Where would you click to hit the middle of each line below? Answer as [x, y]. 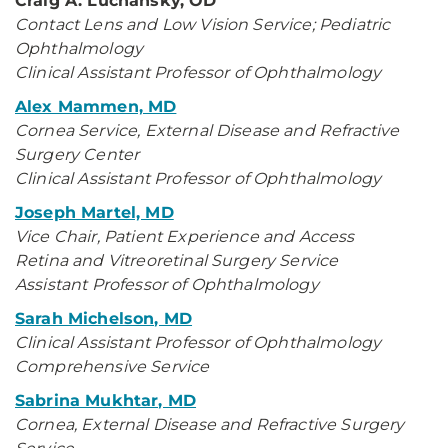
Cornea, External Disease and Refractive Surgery [210, 424]
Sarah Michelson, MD [104, 318]
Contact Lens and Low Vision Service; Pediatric [203, 24]
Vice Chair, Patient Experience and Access [185, 236]
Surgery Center [77, 154]
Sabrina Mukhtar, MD [106, 400]
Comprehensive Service [114, 366]
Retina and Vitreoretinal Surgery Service [177, 260]
